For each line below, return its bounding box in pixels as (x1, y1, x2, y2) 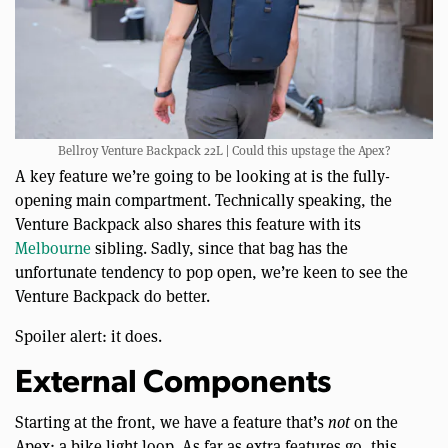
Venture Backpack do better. (15, 286, 210, 308)
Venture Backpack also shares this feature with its (15, 214, 361, 236)
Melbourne (15, 238, 91, 260)
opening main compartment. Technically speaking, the (15, 190, 392, 212)
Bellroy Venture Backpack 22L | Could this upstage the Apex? (57, 142, 391, 160)
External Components (15, 368, 331, 401)
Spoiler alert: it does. (15, 326, 162, 348)
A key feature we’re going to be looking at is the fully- (15, 166, 390, 188)
